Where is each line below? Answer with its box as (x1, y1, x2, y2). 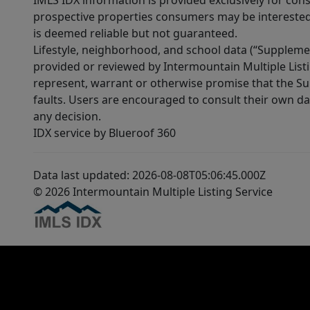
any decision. (33, 109, 101, 125)
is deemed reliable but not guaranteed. (33, 26, 237, 42)
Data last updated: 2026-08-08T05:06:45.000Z (33, 167, 266, 183)
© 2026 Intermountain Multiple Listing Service (33, 184, 273, 200)
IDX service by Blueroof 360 (33, 125, 176, 141)
